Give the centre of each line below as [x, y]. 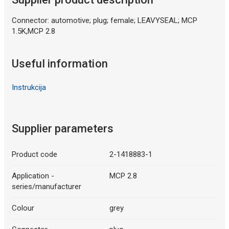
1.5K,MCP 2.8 [33, 31]
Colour [23, 208]
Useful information [60, 63]
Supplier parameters [62, 129]
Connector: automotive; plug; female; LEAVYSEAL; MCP [104, 20]
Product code [34, 155]
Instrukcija [29, 87]
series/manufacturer [46, 187]
